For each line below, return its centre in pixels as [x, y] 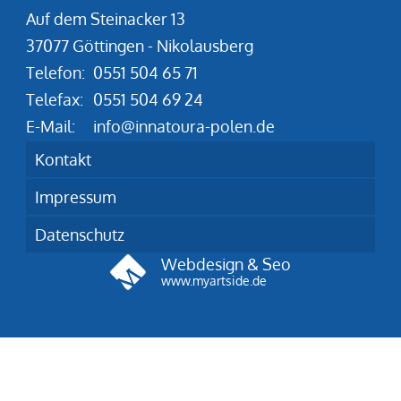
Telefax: [54, 100]
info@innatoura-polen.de [183, 127]
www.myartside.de [214, 281]
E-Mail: [50, 127]
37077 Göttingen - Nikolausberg [139, 46]
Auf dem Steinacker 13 [105, 19]
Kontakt [63, 160]
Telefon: [55, 73]
